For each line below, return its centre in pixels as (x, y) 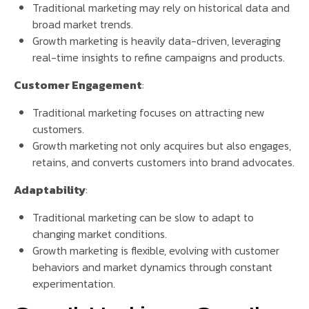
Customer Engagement (78, 85)
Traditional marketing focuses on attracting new (149, 113)
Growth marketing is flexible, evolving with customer (156, 251)
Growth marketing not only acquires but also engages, (162, 146)
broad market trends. (83, 24)
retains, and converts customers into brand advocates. (164, 162)
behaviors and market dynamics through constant (153, 267)
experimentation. (74, 284)
